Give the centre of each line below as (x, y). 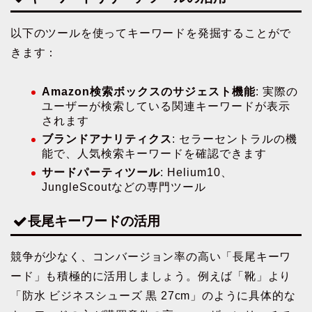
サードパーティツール (101, 172)
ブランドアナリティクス (107, 139)
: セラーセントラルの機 (235, 139)
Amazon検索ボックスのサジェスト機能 (149, 91)
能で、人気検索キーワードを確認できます (154, 154)
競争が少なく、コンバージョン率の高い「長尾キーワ (151, 256)
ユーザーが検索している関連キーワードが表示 (166, 106)
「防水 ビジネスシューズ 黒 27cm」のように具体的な (153, 295)
